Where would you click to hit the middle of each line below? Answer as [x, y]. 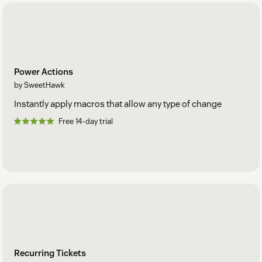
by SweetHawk [39, 85]
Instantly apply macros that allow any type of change [118, 104]
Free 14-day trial [86, 122]
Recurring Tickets [50, 253]
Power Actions [44, 72]
